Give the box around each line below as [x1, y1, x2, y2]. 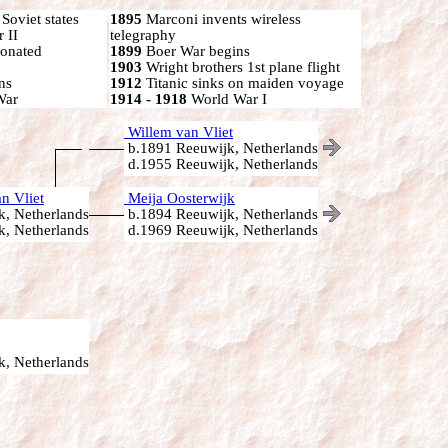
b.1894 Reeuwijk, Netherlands [124, 206, 318, 222]
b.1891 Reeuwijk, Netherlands [124, 140, 318, 156]
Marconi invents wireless [142, 11, 301, 27]
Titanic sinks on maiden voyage [142, 75, 344, 91]
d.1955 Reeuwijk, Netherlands [124, 156, 318, 172]
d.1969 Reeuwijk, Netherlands [124, 222, 318, 238]
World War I [187, 91, 267, 107]
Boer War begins [142, 43, 250, 59]
